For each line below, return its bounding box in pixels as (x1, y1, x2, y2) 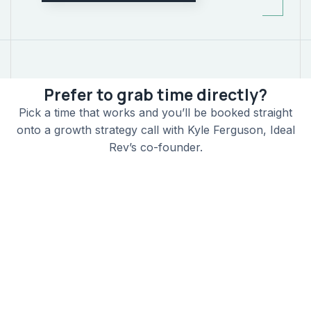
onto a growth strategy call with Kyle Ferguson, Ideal (16, 123, 295, 137)
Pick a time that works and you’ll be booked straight (19, 106, 292, 120)
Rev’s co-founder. (108, 140, 203, 155)
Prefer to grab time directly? (44, 83, 267, 106)
